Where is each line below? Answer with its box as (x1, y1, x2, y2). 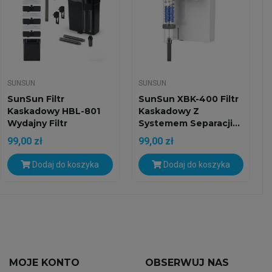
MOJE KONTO (8, 257, 80, 269)
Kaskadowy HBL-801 (7, 106, 101, 117)
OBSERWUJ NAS (144, 257, 229, 269)
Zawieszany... (7, 130, 70, 141)
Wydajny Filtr (7, 118, 68, 129)
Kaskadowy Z (138, 106, 199, 117)
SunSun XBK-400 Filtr (138, 93, 239, 105)
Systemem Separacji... (138, 118, 240, 129)
